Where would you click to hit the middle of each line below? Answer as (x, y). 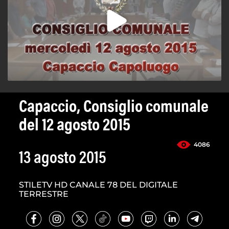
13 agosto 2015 (63, 159)
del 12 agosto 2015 (75, 127)
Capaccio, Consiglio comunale (114, 108)
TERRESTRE (44, 194)
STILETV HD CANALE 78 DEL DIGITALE (98, 185)
